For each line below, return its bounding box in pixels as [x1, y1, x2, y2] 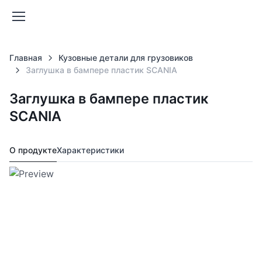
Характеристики [57, 145, 124, 155]
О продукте [9, 145, 57, 155]
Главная [9, 53, 42, 63]
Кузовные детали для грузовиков [58, 53, 193, 63]
